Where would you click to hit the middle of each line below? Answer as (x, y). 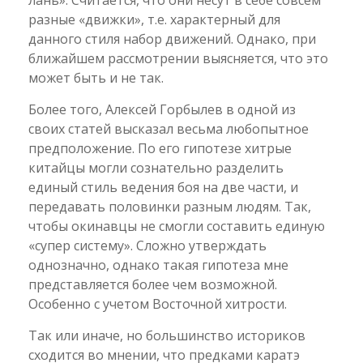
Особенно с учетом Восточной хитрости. (158, 304)
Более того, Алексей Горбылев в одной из (162, 109)
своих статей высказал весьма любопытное (169, 129)
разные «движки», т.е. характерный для (154, 19)
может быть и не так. (96, 78)
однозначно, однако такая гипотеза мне (158, 265)
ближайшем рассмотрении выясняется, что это (178, 58)
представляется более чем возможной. (153, 284)
